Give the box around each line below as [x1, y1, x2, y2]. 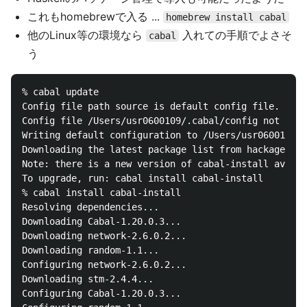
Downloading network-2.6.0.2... [22, 230, 186, 241]
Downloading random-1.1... [22, 245, 159, 256]
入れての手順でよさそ [179, 28, 292, 42]
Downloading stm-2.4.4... [22, 273, 153, 284]
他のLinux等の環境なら [27, 28, 146, 42]
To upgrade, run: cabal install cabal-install [22, 173, 263, 184]
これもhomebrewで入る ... [27, 10, 163, 23]
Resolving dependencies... [22, 201, 159, 212]
